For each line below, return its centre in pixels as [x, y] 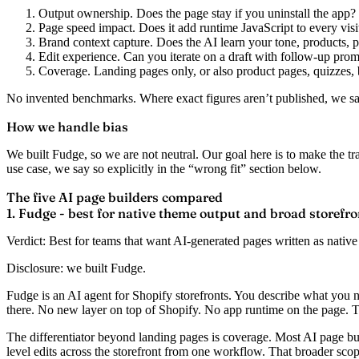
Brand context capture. [96, 42]
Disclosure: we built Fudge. [76, 268]
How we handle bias [67, 126]
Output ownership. [86, 13]
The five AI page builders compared [115, 197]
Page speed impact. [87, 27]
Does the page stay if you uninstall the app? [244, 13]
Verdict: [26, 240]
